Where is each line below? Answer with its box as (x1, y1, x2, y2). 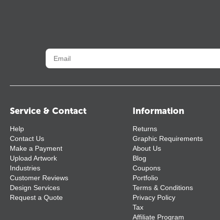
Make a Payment (10, 144, 62, 153)
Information (132, 106, 184, 117)
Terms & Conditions (132, 184, 193, 192)
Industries (10, 164, 40, 172)
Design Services (10, 184, 60, 192)
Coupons (132, 164, 161, 172)
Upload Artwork (10, 154, 57, 163)
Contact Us (10, 135, 44, 143)
